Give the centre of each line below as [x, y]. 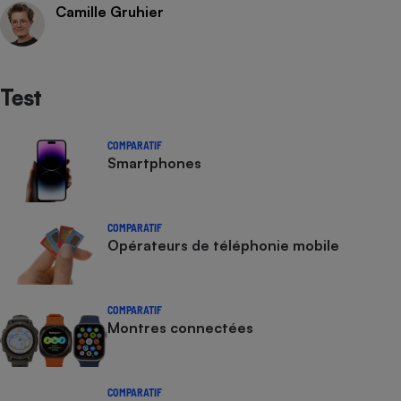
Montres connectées [180, 328]
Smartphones [154, 163]
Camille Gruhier [110, 12]
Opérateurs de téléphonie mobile [223, 246]
